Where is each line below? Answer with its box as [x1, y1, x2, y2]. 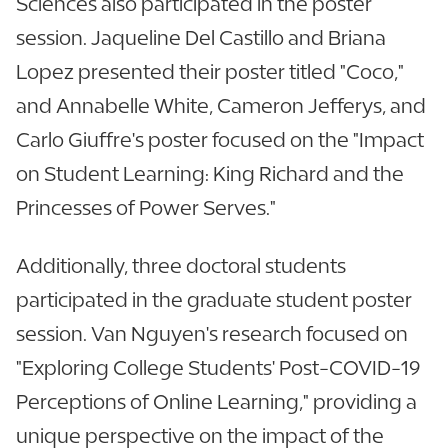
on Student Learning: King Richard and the [16, 161, 404, 185]
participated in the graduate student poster [16, 287, 412, 311]
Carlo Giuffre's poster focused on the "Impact [16, 127, 424, 151]
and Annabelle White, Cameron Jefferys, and [16, 93, 426, 117]
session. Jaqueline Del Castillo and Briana [16, 25, 386, 49]
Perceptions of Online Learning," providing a [16, 389, 417, 413]
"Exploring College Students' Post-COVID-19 [16, 355, 421, 379]
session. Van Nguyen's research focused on [16, 321, 408, 345]
